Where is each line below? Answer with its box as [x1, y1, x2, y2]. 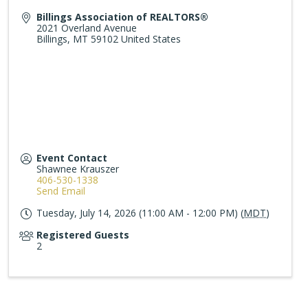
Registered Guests [36, 228, 130, 242]
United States [121, 32, 181, 46]
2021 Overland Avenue [36, 21, 137, 35]
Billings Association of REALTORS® [36, 10, 209, 24]
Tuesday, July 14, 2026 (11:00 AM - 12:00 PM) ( [36, 206, 244, 220]
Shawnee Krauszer [36, 162, 120, 176]
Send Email [36, 184, 86, 198]
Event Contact [36, 151, 108, 165]
